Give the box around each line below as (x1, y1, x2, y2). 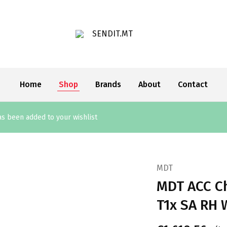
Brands (95, 80, 121, 89)
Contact (177, 80, 208, 89)
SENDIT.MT (75, 32, 116, 42)
